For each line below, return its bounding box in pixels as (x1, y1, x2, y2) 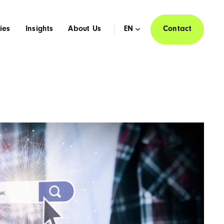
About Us (68, 25, 101, 33)
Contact (162, 25, 191, 33)
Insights (25, 25, 53, 33)
